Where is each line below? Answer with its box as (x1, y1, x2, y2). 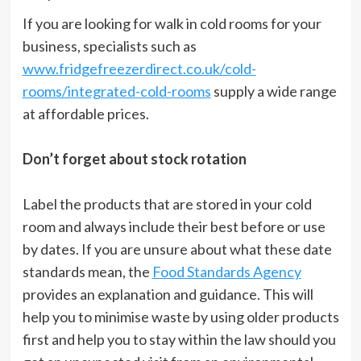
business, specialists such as (22, 37, 197, 56)
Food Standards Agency (151, 263, 301, 281)
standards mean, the (22, 263, 152, 281)
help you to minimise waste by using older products (22, 308, 339, 326)
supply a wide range (210, 82, 337, 101)
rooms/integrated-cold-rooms (22, 82, 211, 101)
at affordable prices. (22, 105, 149, 123)
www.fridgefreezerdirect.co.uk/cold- (22, 60, 256, 78)
